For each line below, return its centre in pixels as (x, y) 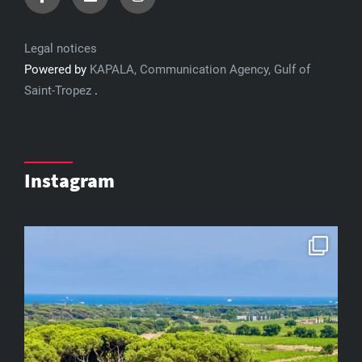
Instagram (69, 180)
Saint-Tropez (59, 90)
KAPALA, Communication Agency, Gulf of (200, 69)
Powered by (57, 69)
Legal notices (61, 48)
